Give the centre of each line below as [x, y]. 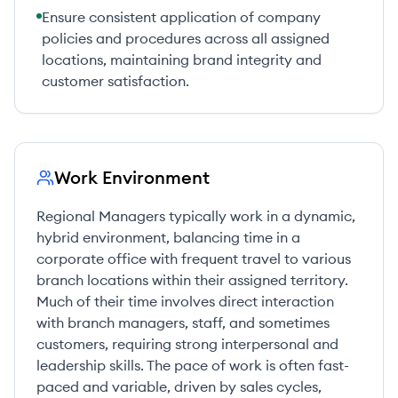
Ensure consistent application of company [181, 17]
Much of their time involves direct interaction [185, 301]
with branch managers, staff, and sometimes [183, 322]
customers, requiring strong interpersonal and [187, 344]
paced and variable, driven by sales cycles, [179, 386]
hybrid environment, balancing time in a [168, 237]
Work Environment [132, 177]
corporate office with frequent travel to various [194, 259]
